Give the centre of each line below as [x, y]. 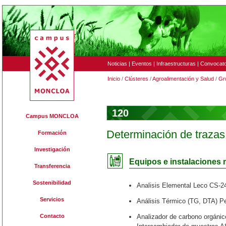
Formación [52, 133]
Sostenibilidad [52, 183]
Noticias [117, 64]
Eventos [142, 64]
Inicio [114, 79]
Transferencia [52, 166]
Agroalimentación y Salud [183, 79]
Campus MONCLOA [52, 116]
